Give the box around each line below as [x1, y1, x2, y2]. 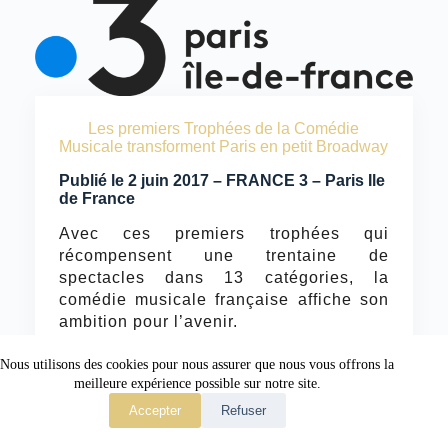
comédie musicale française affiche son [58, 290, 390, 308]
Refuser [220, 403, 266, 418]
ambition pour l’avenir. [58, 312, 238, 330]
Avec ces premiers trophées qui [58, 224, 390, 242]
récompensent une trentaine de [58, 246, 390, 264]
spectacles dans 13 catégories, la [58, 268, 390, 286]
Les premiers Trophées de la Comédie [88, 120, 360, 138]
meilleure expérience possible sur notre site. [73, 376, 321, 391]
